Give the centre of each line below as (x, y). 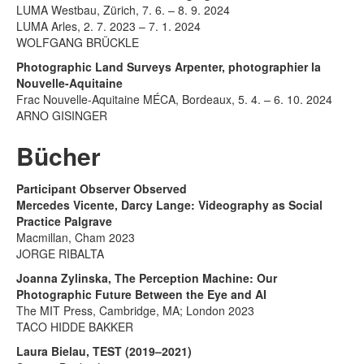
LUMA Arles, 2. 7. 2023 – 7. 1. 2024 (108, 26)
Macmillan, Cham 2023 (76, 237)
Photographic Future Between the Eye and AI (141, 294)
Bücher (58, 155)
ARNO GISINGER (62, 115)
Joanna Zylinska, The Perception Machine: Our (147, 277)
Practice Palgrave (64, 221)
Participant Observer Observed (102, 188)
